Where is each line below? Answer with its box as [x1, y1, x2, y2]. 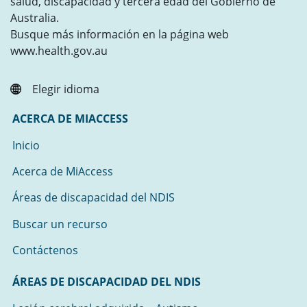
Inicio [12, 137, 40, 153]
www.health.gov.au [10, 43, 108, 58]
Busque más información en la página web [10, 27, 229, 42]
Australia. [10, 10, 59, 25]
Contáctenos [12, 243, 79, 258]
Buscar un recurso [12, 216, 108, 232]
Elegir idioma [32, 82, 99, 97]
